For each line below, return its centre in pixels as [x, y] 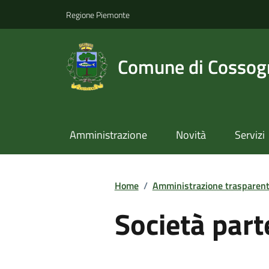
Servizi [249, 135]
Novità [191, 135]
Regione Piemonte [98, 14]
